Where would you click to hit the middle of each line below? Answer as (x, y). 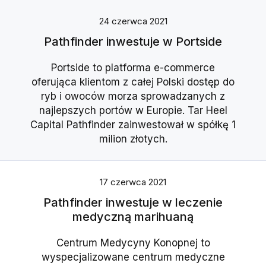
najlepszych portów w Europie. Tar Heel (133, 111)
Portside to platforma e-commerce (133, 68)
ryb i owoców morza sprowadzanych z (133, 96)
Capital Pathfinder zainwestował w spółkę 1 (133, 125)
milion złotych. (133, 139)
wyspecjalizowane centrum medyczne (133, 257)
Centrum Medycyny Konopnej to (133, 243)
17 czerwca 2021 (133, 182)
